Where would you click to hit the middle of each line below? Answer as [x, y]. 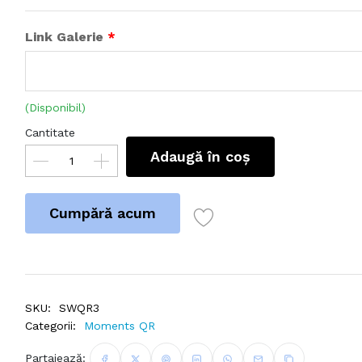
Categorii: [50, 325]
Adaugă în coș [200, 156]
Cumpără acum [102, 213]
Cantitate [50, 132]
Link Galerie [66, 36]
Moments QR [119, 325]
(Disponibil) [55, 107]
